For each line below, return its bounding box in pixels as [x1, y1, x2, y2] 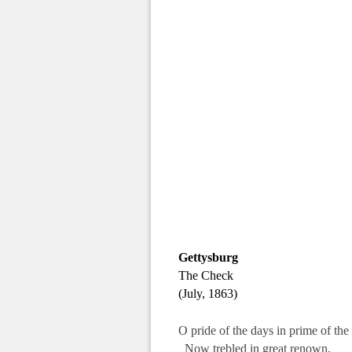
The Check [178, 268, 233, 282]
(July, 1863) [178, 286, 237, 300]
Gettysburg [178, 250, 238, 264]
